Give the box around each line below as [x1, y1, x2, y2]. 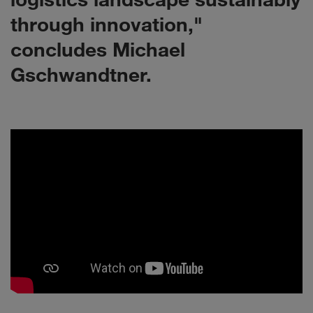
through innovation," [10, 11, 203, 36]
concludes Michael [10, 36, 185, 61]
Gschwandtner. [10, 61, 152, 87]
